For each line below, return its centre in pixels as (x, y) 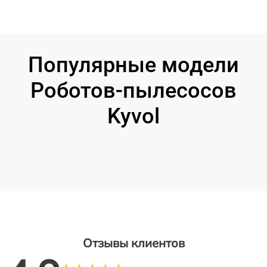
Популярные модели (133, 65)
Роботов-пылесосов (133, 90)
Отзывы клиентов (133, 243)
